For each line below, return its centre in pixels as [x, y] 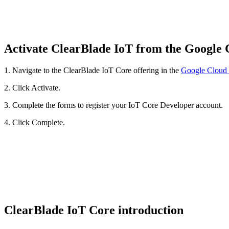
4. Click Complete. [35, 123]
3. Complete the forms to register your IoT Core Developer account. [113, 105]
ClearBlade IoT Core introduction [95, 210]
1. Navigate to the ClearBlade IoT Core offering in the [93, 71]
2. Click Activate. [32, 88]
